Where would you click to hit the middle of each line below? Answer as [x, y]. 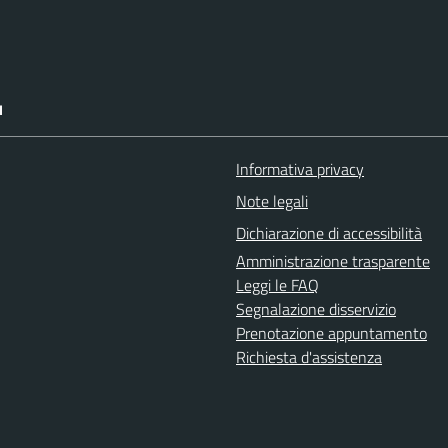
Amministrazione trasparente [333, 261]
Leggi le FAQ [277, 285]
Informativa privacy [300, 169]
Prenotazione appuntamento [331, 333]
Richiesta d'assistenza [309, 357]
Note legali [272, 201]
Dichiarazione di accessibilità [329, 233]
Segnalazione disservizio [316, 309]
